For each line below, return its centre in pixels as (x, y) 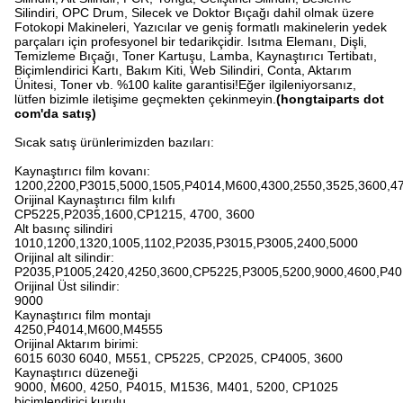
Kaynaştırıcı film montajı (83, 315)
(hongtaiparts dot (330, 99)
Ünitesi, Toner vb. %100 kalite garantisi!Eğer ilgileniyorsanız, (185, 85)
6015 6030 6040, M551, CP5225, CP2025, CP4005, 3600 (179, 358)
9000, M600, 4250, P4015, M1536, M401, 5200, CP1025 (176, 387)
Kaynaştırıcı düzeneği (76, 372)
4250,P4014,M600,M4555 (89, 329)
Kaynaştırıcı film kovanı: (82, 171)
